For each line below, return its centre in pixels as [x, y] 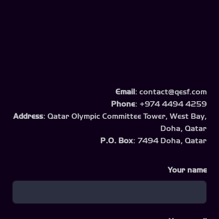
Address [28, 116]
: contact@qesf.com [171, 92]
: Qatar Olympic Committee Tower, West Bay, [125, 116]
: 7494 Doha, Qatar [170, 141]
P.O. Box [117, 141]
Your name [187, 170]
